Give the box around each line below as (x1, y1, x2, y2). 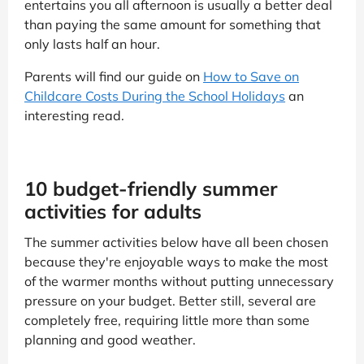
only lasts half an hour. (24, 36, 160, 53)
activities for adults (24, 199, 201, 224)
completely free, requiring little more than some (24, 312, 310, 329)
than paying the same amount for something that (24, 16, 321, 33)
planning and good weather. (24, 331, 196, 349)
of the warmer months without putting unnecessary (24, 273, 334, 290)
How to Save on (203, 68, 299, 85)
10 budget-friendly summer (24, 176, 277, 201)
